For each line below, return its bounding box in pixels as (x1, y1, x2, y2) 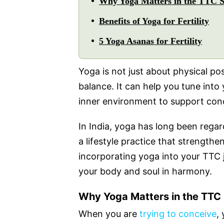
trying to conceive (139, 208, 216, 219)
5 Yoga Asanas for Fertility (99, 35, 202, 46)
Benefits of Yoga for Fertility (99, 15, 209, 26)
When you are (78, 208, 139, 219)
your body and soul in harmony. (78, 165, 212, 176)
